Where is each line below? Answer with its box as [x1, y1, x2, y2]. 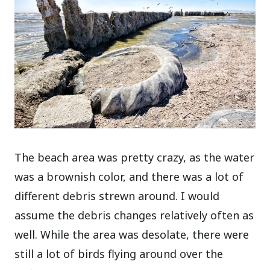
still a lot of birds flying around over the [14, 246, 224, 262]
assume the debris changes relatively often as [14, 208, 254, 223]
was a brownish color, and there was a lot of [14, 169, 244, 184]
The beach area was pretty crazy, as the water [14, 150, 255, 165]
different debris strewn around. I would [14, 189, 220, 204]
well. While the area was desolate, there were [14, 227, 250, 242]
